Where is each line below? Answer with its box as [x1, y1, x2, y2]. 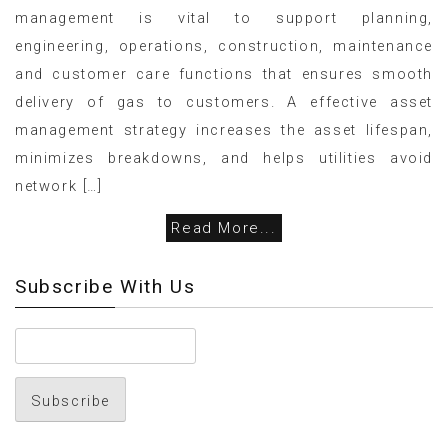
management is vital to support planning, [15, 8, 433, 27]
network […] [15, 176, 103, 195]
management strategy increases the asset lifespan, [15, 120, 433, 139]
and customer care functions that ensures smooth [15, 64, 433, 83]
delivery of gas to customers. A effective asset [15, 92, 433, 111]
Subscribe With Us [15, 274, 196, 298]
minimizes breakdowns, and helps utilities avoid [15, 148, 433, 167]
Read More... [171, 219, 277, 238]
